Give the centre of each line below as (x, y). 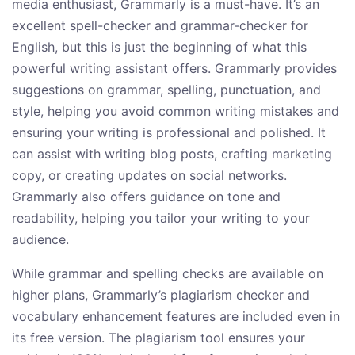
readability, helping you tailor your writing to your (161, 218)
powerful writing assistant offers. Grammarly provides (174, 68)
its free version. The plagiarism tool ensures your (158, 337)
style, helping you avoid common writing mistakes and (176, 111)
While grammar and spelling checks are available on (168, 273)
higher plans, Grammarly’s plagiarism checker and (161, 294)
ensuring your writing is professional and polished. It (169, 132)
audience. (40, 239)
